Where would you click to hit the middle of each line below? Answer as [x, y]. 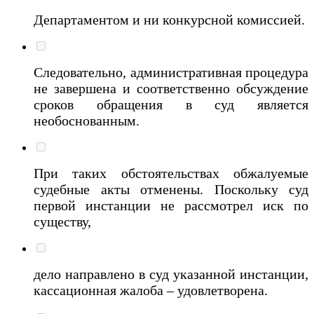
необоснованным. [88, 120]
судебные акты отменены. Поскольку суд [171, 189]
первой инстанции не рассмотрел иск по [171, 205]
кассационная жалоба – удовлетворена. [152, 290]
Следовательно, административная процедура [171, 72]
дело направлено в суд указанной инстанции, [171, 274]
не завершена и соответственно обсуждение [171, 88]
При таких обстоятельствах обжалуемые [171, 173]
